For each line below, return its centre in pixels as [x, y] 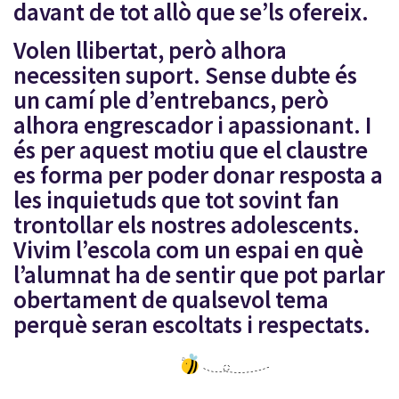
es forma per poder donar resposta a [198, 175]
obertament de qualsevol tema [171, 299]
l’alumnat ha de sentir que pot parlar [199, 274]
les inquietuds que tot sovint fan [176, 199]
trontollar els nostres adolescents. [187, 224]
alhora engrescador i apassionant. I [192, 125]
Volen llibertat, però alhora [150, 50]
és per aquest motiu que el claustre [191, 150]
